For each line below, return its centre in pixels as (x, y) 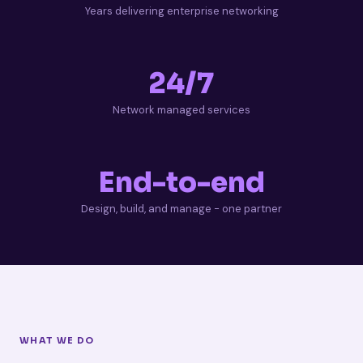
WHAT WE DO (57, 340)
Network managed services (181, 109)
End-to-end (181, 182)
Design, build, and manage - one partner (181, 208)
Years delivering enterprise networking (181, 11)
